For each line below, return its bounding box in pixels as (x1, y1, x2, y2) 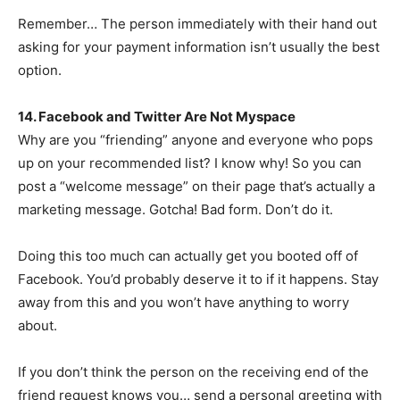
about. (18, 317, 57, 334)
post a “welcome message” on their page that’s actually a (18, 178, 375, 195)
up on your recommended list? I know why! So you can (18, 154, 362, 171)
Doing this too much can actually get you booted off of (18, 247, 358, 264)
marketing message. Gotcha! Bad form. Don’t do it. (18, 201, 333, 218)
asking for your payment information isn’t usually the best (18, 38, 379, 55)
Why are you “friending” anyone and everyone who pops (18, 131, 373, 148)
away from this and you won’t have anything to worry (18, 294, 349, 311)
